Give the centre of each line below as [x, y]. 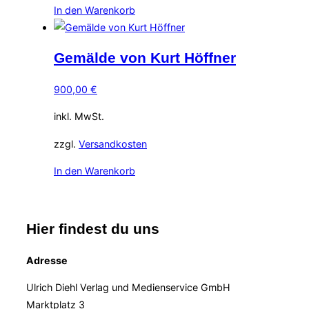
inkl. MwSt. [79, 117]
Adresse [47, 260]
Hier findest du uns [93, 229]
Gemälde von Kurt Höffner [145, 58]
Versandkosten [113, 143]
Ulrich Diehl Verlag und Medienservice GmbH [128, 288]
